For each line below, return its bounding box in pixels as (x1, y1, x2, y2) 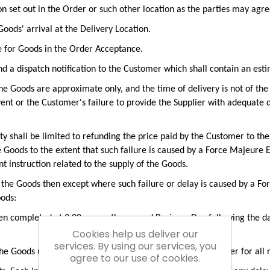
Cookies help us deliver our (72, 227, 198, 241)
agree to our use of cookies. (70, 251, 200, 265)
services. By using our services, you (54, 239, 216, 253)
